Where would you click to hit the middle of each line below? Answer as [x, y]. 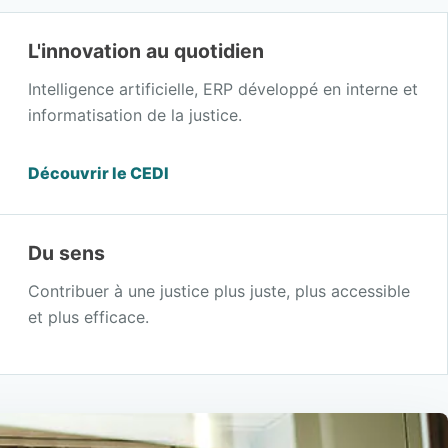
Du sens [67, 252]
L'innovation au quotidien [146, 50]
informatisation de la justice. [135, 114]
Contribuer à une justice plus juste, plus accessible [219, 290]
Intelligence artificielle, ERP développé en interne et [223, 88]
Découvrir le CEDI [99, 172]
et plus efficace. [89, 316]
